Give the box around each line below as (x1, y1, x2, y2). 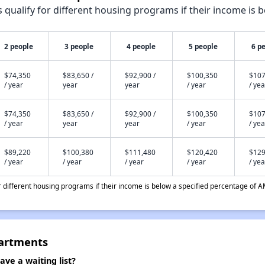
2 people (4, 41, 34, 51)
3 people (64, 41, 94, 51)
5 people (189, 41, 218, 51)
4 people (127, 41, 156, 51)
